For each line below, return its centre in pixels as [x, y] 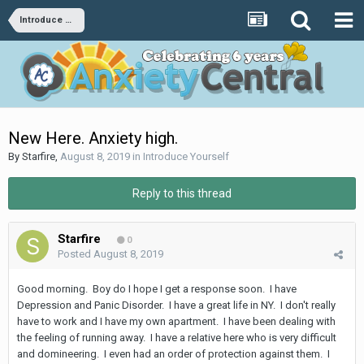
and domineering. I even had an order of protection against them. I [173, 354]
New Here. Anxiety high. [93, 138]
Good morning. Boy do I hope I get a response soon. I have [157, 289]
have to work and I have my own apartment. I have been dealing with [176, 321]
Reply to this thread [182, 193]
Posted [76, 254]
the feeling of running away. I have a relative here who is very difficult [177, 338]
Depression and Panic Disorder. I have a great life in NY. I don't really [176, 305]
